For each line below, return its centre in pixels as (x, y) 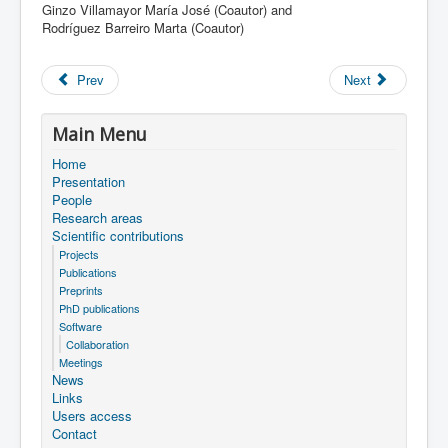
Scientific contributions (118, 235)
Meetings (81, 362)
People (72, 199)
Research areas (97, 217)
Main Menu (99, 134)
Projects (79, 254)
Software (80, 326)
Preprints (81, 290)
